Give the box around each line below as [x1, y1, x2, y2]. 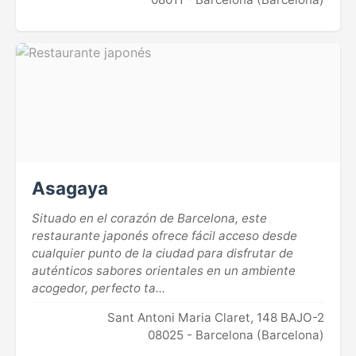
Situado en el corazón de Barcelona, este [32, 211, 267, 226]
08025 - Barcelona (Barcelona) [148, 327, 324, 343]
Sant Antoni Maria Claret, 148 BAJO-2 [107, 310, 324, 326]
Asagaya [32, 177, 108, 199]
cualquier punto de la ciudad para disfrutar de [32, 246, 293, 261]
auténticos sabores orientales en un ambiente [32, 263, 296, 279]
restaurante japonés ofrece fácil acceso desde [32, 228, 297, 244]
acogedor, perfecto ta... [32, 281, 165, 296]
